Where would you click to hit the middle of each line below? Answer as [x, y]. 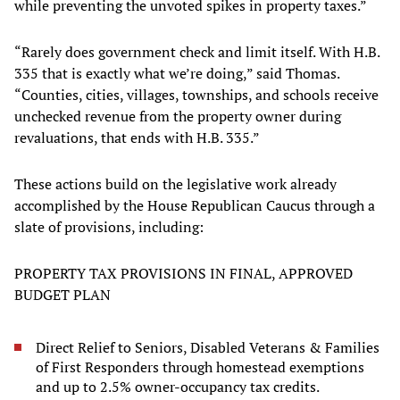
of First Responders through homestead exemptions [200, 367]
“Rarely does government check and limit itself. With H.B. [197, 52]
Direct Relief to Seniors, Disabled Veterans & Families [208, 348]
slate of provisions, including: [109, 227]
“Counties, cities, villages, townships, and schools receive [196, 95]
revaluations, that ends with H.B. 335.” [137, 138]
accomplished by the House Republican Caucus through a [195, 206]
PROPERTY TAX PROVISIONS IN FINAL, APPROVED [183, 274]
